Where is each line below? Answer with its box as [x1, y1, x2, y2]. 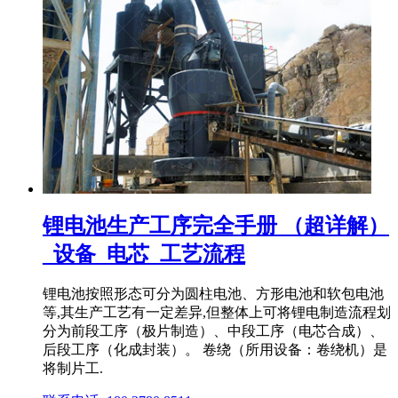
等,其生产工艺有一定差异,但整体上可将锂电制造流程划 [43, 305, 391, 321]
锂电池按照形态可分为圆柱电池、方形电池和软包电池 [43, 286, 384, 302]
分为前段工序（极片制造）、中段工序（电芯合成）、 [43, 323, 384, 339]
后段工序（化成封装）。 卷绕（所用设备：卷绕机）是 [43, 342, 387, 358]
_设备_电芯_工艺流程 [43, 242, 245, 266]
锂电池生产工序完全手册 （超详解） [43, 213, 389, 237]
